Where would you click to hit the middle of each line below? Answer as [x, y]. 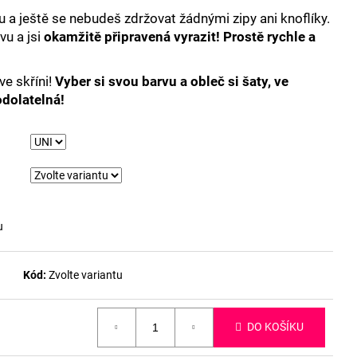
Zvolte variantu [86, 275]
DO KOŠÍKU [275, 327]
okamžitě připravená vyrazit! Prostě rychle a [180, 36]
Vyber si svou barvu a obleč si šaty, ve [172, 81]
